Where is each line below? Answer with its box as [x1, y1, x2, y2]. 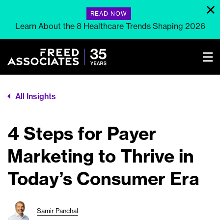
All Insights [15, 91, 56, 101]
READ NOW [90, 10, 127, 17]
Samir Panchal [37, 207, 78, 215]
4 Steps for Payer [7, 122, 156, 144]
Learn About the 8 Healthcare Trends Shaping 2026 [15, 21, 205, 31]
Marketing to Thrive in [7, 145, 194, 167]
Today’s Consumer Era [7, 167, 199, 190]
